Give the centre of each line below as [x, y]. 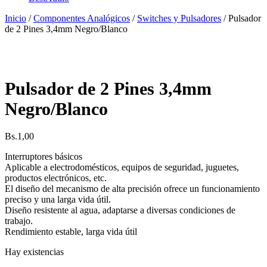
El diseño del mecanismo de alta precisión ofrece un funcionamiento [132, 188]
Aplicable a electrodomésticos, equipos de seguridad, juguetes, [122, 167]
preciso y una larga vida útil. [58, 199]
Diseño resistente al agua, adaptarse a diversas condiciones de [120, 210]
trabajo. [19, 221]
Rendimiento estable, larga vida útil [71, 231]
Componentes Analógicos [82, 18]
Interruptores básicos [44, 156]
